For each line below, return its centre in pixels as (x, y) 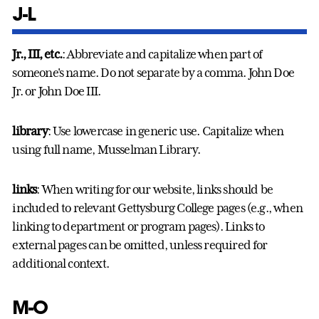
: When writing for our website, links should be (155, 190)
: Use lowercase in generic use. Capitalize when (166, 131)
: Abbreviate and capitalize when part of (162, 54)
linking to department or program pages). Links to (138, 227)
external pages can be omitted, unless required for (140, 245)
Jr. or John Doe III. (57, 91)
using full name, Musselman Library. (106, 150)
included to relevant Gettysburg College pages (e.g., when (157, 208)
